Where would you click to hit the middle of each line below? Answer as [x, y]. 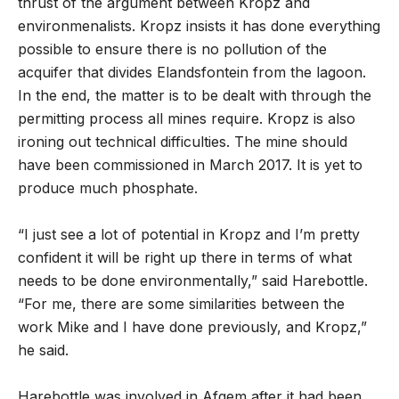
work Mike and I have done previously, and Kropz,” [192, 327]
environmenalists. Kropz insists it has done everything [199, 26]
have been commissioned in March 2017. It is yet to [190, 165]
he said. [43, 350]
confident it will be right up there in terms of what [185, 258]
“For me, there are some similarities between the [181, 304]
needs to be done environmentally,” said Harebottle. [193, 281]
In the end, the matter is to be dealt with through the [195, 96]
